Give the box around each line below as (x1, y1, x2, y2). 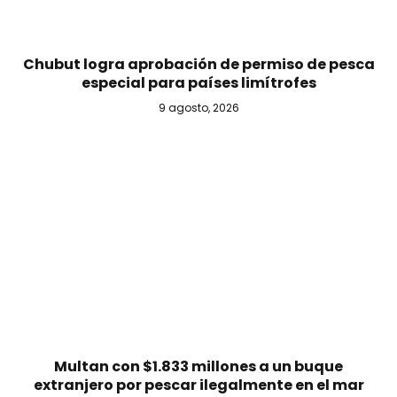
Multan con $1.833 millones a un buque (54, 355, 343, 377)
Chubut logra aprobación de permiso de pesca (22, 54, 375, 75)
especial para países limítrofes (81, 73, 316, 94)
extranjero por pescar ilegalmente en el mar (33, 374, 364, 395)
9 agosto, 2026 (158, 100, 239, 116)
